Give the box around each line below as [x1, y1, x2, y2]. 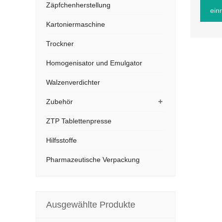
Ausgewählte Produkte [46, 200, 135, 210]
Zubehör [46, 98, 73, 106]
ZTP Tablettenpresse [46, 117, 111, 125]
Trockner [46, 40, 74, 48]
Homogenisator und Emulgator [46, 59, 142, 67]
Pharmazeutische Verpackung [46, 156, 140, 164]
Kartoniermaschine [46, 20, 105, 28]
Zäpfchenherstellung [46, 1, 111, 9]
